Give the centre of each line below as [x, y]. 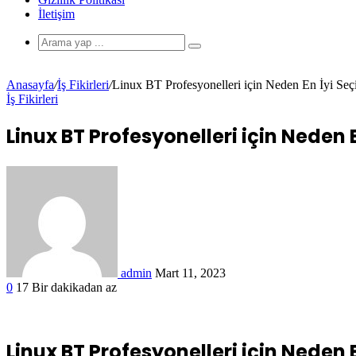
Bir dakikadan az [74, 287]
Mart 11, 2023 [190, 273]
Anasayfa [30, 85]
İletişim [56, 14]
